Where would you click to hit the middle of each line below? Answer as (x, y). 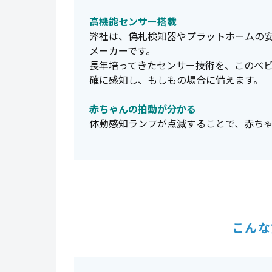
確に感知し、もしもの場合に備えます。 (176, 80)
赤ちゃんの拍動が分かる (143, 109)
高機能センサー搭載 (133, 21)
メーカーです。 (122, 50)
